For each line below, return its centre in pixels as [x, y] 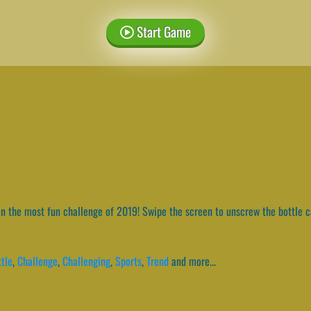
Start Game [162, 31]
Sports [128, 261]
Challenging [86, 261]
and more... [194, 261]
